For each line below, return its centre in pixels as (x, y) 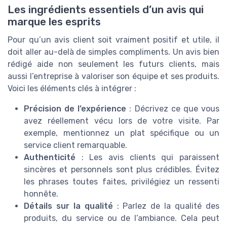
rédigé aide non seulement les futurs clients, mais (113, 64)
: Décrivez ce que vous (173, 108)
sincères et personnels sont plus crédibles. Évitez (122, 169)
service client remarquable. (75, 145)
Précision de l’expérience (75, 108)
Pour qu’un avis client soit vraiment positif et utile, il (113, 40)
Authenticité (50, 157)
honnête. (41, 194)
